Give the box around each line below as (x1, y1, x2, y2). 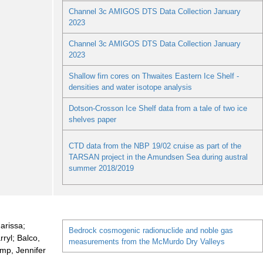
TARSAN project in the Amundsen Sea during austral (68, 153, 248, 162)
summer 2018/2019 (68, 164, 134, 173)
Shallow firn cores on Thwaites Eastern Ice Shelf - (68, 72, 239, 81)
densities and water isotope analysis (68, 83, 192, 92)
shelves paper (68, 115, 116, 124)
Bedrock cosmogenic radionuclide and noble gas (68, 226, 233, 235)
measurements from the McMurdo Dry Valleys (68, 237, 225, 247)
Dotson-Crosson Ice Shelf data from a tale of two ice (68, 104, 247, 113)
